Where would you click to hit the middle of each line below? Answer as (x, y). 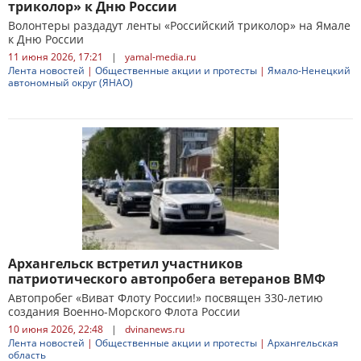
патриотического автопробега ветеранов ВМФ (167, 279)
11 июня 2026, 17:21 (56, 57)
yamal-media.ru (160, 57)
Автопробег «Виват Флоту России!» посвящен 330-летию (166, 298)
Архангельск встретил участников (125, 263)
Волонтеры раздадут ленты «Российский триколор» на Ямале (179, 25)
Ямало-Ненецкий (309, 71)
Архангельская (303, 343)
